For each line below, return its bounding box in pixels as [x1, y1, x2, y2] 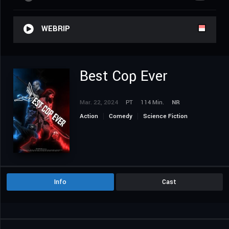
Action [80, 112, 98, 121]
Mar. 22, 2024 [80, 98, 118, 107]
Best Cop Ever [80, 66, 167, 87]
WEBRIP [41, 24, 70, 35]
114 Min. [141, 98, 164, 107]
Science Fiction [143, 112, 188, 121]
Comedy [109, 112, 132, 121]
